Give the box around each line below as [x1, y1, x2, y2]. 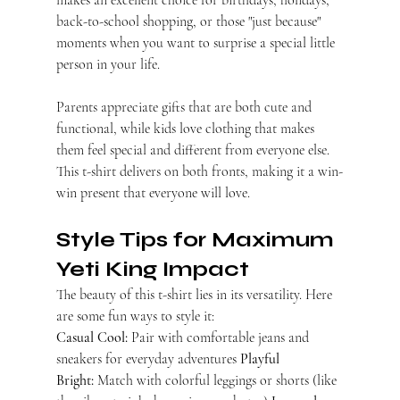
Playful [239, 350, 283, 369]
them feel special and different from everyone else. [55, 141, 333, 160]
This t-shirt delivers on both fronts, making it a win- [55, 162, 343, 181]
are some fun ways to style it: [55, 307, 214, 326]
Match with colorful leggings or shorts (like [93, 371, 340, 390]
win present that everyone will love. [55, 184, 250, 203]
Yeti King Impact [55, 256, 249, 283]
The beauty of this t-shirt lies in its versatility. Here [55, 286, 336, 304]
